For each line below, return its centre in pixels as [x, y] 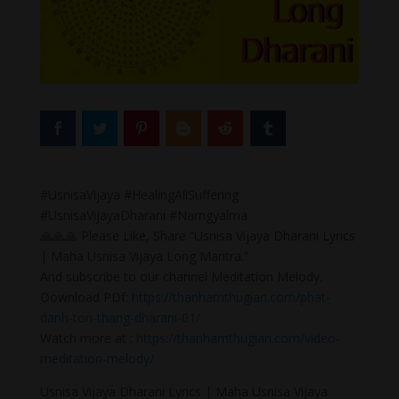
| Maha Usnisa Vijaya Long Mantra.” [144, 256]
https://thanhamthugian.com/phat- [231, 297]
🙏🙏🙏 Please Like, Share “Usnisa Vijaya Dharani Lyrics [197, 235]
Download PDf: [85, 297]
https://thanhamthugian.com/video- [238, 338]
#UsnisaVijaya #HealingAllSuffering [139, 194]
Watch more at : [88, 338]
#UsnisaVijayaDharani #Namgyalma [143, 215]
